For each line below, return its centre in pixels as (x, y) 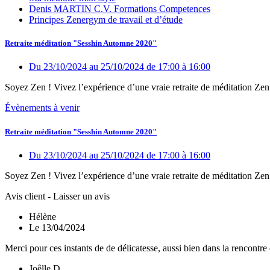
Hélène (42, 216)
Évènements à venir (42, 108)
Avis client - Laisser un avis (57, 196)
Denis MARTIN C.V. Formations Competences (120, 9)
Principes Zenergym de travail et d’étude (106, 20)
